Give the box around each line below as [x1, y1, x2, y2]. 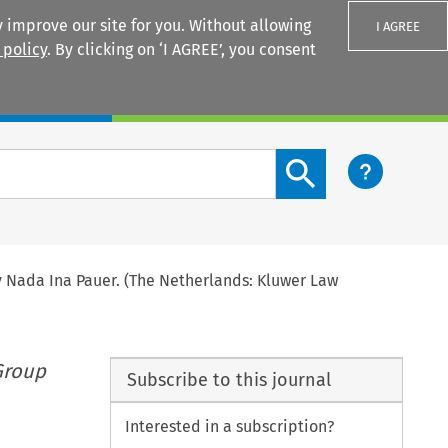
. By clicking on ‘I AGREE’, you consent [47, 40, 316, 59]
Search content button [275, 150, 439, 170]
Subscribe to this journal [126, 368, 331, 391]
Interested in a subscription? [125, 417, 335, 437]
